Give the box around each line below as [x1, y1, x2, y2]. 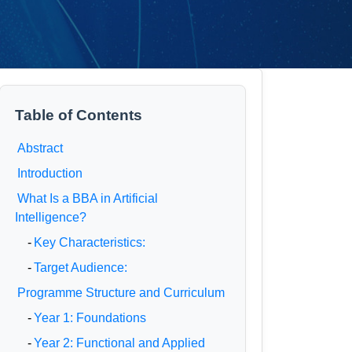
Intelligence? [15, 211, 87, 224]
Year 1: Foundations [34, 311, 147, 324]
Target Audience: [34, 261, 128, 274]
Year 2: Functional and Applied [34, 336, 206, 350]
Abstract [17, 141, 64, 155]
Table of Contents [15, 107, 143, 123]
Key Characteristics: [34, 236, 146, 249]
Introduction [17, 167, 83, 180]
